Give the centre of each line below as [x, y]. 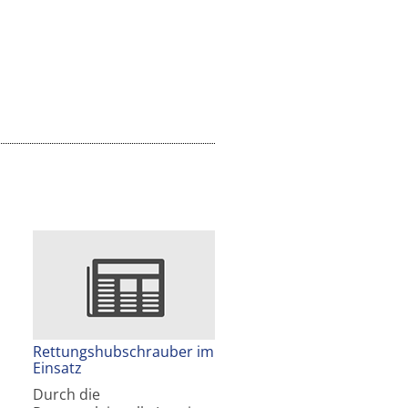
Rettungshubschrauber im [123, 352]
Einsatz [57, 368]
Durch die [66, 395]
